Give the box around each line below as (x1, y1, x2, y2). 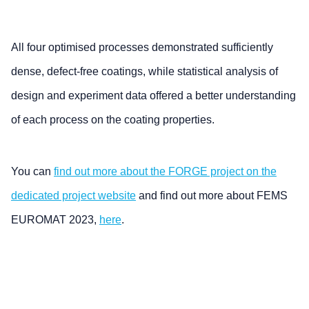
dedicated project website (11, 190, 136, 201)
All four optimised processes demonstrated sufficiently (11, 41, 273, 53)
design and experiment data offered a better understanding (11, 90, 296, 101)
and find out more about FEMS (136, 190, 288, 201)
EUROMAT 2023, (11, 214, 99, 226)
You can (11, 166, 54, 177)
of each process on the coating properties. (11, 114, 215, 126)
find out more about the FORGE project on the (54, 166, 277, 177)
